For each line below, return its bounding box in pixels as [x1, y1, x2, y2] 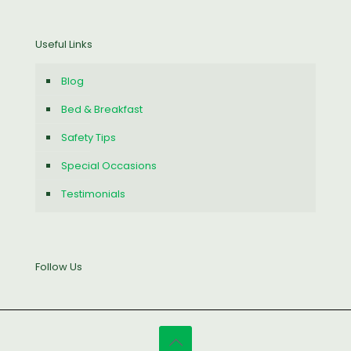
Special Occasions [61, 158, 157, 173]
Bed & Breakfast [61, 102, 143, 117]
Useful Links [35, 37, 92, 52]
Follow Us [35, 259, 82, 274]
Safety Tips [61, 130, 116, 145]
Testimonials [61, 186, 125, 201]
